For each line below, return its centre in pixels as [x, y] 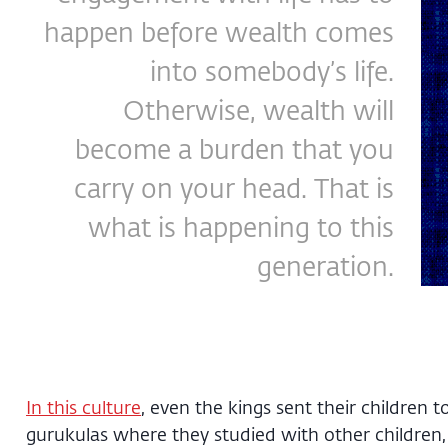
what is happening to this [241, 226]
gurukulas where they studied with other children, [236, 433]
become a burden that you [234, 148]
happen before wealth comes [219, 31]
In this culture [83, 406]
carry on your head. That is [234, 187]
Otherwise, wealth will [258, 109]
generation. [325, 265]
